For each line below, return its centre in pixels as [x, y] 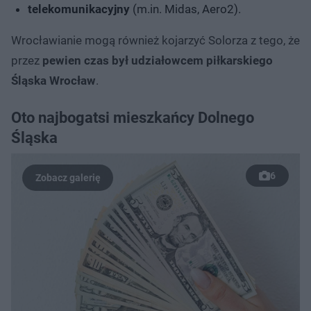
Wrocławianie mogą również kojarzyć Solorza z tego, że [155, 40]
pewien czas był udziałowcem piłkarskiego [156, 60]
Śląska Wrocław [53, 80]
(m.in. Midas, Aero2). [185, 9]
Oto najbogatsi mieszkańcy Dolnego [133, 117]
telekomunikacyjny [79, 9]
